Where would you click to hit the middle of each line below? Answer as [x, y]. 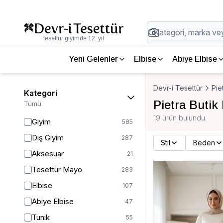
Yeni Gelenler [93, 59]
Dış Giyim [48, 138]
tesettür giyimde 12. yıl [74, 38]
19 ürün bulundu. [180, 118]
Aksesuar [48, 154]
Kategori [41, 93]
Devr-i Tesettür [178, 88]
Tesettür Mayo [57, 169]
